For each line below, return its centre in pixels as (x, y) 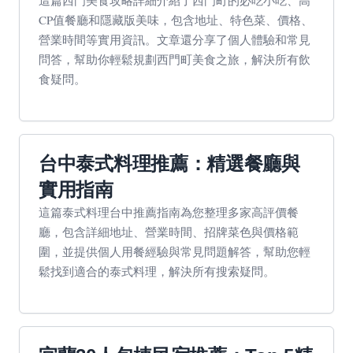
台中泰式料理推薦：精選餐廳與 (169, 163)
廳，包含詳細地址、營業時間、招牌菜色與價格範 (169, 232)
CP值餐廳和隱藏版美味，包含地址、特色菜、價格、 (176, 20)
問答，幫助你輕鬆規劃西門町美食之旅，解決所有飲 (175, 59)
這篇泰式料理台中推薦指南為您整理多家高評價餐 (169, 212)
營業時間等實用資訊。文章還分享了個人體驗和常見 (175, 39)
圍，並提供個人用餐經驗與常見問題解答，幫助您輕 (175, 251)
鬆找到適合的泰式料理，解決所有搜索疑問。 (157, 271)
